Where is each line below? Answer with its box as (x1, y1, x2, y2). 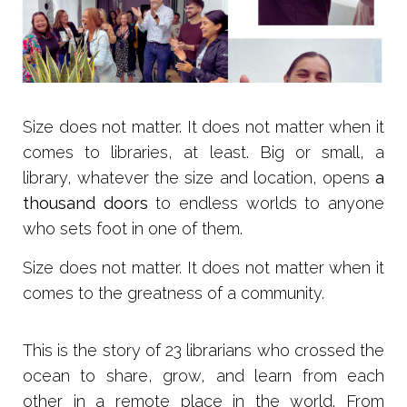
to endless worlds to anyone (147, 193, 385, 213)
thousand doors (23, 193, 148, 213)
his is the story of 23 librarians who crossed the (33, 340, 384, 360)
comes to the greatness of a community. (23, 283, 324, 303)
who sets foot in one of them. (23, 218, 243, 238)
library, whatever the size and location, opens (23, 167, 375, 187)
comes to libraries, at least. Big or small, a (23, 142, 384, 162)
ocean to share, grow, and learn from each (23, 365, 384, 385)
